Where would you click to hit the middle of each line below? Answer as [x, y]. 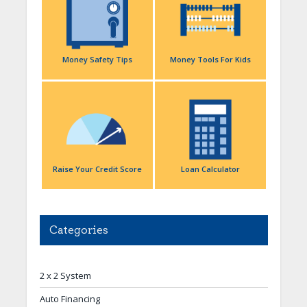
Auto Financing [70, 298]
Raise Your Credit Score [97, 169]
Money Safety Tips [97, 59]
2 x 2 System [65, 275]
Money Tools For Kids [210, 59]
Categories [78, 230]
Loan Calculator [210, 169]
